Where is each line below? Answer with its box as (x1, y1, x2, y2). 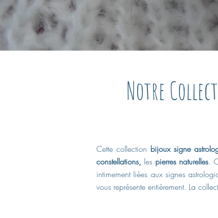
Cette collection (96, 143, 150, 154)
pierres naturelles (152, 156, 209, 167)
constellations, (96, 156, 145, 167)
